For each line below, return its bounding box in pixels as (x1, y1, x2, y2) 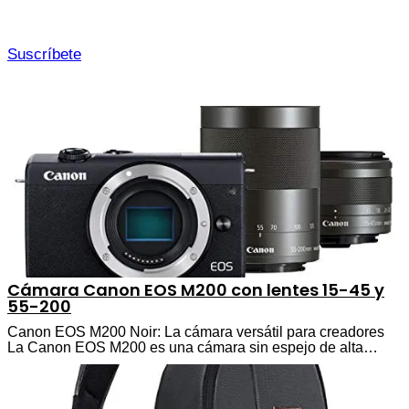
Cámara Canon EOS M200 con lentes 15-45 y (7, 278, 384, 301)
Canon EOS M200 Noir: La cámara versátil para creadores (7, 323, 384, 340)
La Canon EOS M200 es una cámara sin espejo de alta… (7, 339, 378, 355)
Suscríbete (7, 45, 81, 63)
